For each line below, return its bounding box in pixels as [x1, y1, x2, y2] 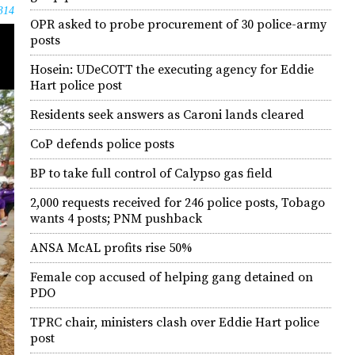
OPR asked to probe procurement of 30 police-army [30, 17, 326, 32]
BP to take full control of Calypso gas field [30, 166, 273, 181]
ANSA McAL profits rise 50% [30, 240, 193, 256]
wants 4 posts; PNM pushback [30, 211, 202, 227]
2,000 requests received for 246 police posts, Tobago [30, 195, 325, 211]
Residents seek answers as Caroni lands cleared [30, 107, 304, 123]
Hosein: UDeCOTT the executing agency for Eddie [30, 62, 314, 78]
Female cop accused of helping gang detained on [30, 269, 313, 285]
